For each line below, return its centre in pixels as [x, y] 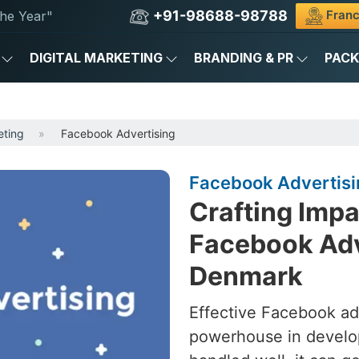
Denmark [246, 276]
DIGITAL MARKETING [96, 58]
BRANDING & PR [244, 58]
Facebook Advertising [118, 133]
